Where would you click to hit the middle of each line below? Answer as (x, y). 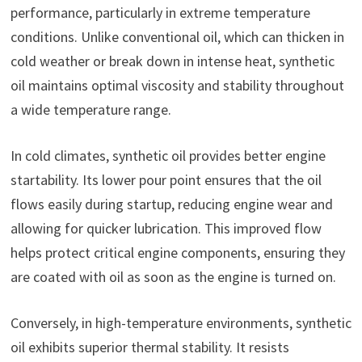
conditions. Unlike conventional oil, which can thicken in (177, 36)
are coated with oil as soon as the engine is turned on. (173, 276)
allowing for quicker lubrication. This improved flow (166, 228)
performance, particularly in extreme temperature (160, 12)
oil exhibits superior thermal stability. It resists (149, 347)
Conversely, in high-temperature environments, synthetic (181, 322)
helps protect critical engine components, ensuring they (177, 252)
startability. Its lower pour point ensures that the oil (166, 179)
